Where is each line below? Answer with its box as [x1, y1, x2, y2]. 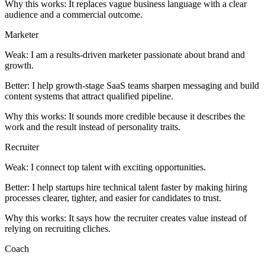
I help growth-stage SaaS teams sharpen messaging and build [32, 80, 259, 91]
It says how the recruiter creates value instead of [69, 213, 247, 224]
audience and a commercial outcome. [5, 9, 143, 20]
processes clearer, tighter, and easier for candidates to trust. [5, 193, 221, 203]
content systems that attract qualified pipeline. [5, 91, 173, 102]
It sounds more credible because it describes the [69, 111, 245, 122]
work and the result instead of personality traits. [5, 122, 180, 132]
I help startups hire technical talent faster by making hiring [32, 182, 247, 193]
